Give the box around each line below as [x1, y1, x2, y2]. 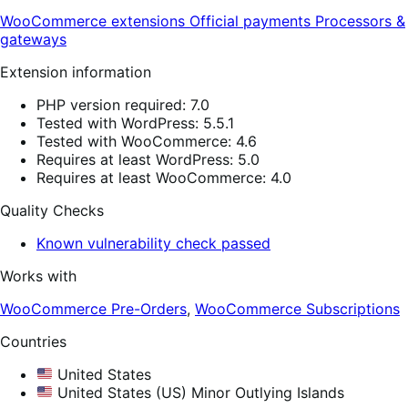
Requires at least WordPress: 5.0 [36, 149, 260, 168]
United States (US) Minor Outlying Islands [53, 382, 345, 402]
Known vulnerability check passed [36, 233, 270, 252]
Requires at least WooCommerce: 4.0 [36, 168, 291, 187]
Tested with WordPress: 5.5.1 [36, 113, 234, 132]
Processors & [315, 11, 405, 30]
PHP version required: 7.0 [36, 95, 209, 114]
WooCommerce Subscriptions [195, 299, 400, 318]
